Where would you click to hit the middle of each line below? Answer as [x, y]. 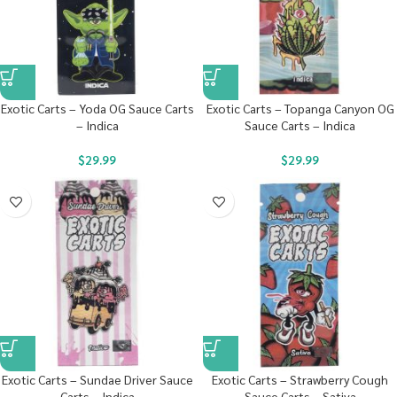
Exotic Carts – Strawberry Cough [300, 379]
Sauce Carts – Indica [300, 125]
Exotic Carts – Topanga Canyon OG [300, 108]
